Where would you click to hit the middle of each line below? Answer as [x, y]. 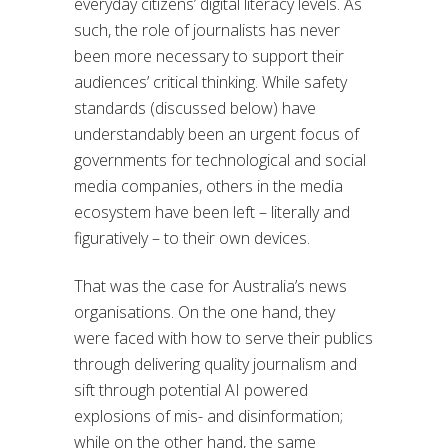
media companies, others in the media [208, 186]
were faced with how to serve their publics [223, 338]
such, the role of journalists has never [207, 30]
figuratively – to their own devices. [192, 238]
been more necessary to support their [209, 56]
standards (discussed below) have [195, 108]
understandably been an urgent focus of [216, 134]
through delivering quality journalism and [215, 364]
